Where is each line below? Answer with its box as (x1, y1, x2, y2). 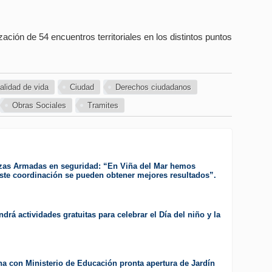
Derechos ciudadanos (115, 83, 191, 92)
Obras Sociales (12, 101, 66, 110)
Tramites (87, 101, 118, 110)
